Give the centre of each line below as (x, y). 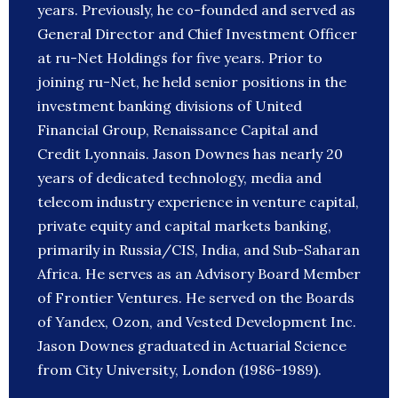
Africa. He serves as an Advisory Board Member (199, 274)
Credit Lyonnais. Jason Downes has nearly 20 (190, 154)
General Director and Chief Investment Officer (197, 34)
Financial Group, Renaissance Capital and (178, 130)
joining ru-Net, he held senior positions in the (192, 82)
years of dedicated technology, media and (179, 178)
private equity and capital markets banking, (184, 226)
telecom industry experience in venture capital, (198, 202)
